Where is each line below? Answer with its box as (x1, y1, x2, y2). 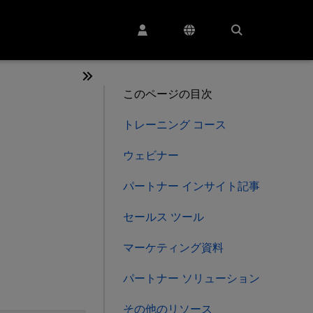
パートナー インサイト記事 (123, 178, 260, 194)
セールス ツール (123, 209, 204, 225)
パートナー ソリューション (123, 270, 260, 286)
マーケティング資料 (123, 240, 224, 256)
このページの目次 (123, 86, 212, 102)
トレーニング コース (123, 117, 226, 133)
